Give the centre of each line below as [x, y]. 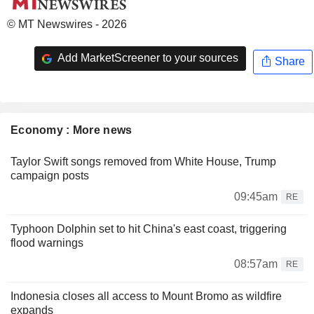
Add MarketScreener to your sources [146, 58]
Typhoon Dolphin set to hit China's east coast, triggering [149, 228]
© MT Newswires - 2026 [67, 24]
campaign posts [50, 175]
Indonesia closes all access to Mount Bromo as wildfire [146, 296]
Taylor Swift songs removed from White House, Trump [143, 161]
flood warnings [47, 243]
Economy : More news [71, 130]
